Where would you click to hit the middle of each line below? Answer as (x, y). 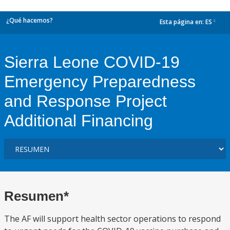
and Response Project (85, 101)
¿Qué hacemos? (30, 20)
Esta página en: (183, 22)
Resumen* (36, 196)
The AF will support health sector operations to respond (112, 219)
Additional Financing (79, 121)
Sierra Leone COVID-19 (92, 62)
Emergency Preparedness (100, 82)
